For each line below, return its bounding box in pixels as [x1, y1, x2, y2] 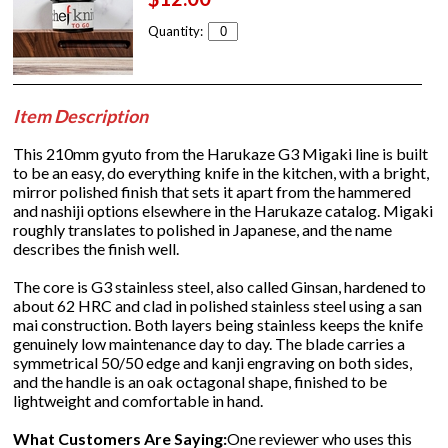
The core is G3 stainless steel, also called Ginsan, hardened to [13, 276, 427, 296]
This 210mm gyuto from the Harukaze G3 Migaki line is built [13, 143, 429, 163]
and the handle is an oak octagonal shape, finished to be [13, 371, 388, 391]
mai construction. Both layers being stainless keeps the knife [13, 314, 424, 334]
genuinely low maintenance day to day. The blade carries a [13, 333, 406, 353]
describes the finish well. [13, 238, 180, 258]
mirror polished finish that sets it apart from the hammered [13, 181, 412, 201]
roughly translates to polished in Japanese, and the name [13, 219, 393, 239]
